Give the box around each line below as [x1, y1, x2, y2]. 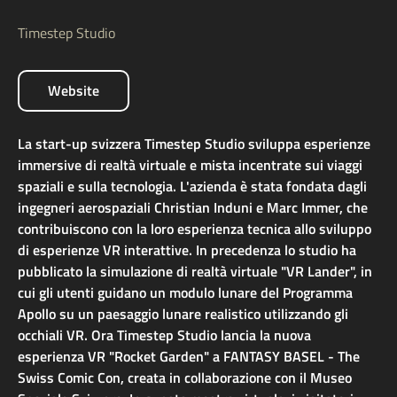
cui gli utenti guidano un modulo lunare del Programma [18, 282, 353, 304]
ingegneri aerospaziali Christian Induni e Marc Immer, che [18, 197, 368, 219]
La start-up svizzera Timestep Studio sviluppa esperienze [18, 133, 370, 155]
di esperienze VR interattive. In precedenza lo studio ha [18, 239, 356, 261]
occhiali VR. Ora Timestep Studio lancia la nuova [18, 324, 311, 346]
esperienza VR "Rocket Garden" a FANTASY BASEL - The [18, 346, 360, 368]
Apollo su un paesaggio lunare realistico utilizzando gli [18, 303, 348, 325]
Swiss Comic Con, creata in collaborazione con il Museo [18, 367, 352, 389]
